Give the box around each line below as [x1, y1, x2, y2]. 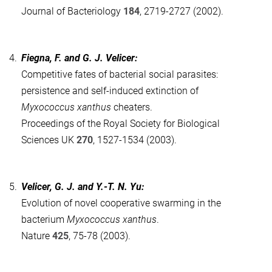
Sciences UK [21, 134, 76, 146]
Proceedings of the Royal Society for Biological [21, 118, 220, 130]
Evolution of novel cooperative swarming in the [21, 197, 221, 209]
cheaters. [111, 101, 152, 114]
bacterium [21, 214, 67, 226]
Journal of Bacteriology [21, 5, 123, 18]
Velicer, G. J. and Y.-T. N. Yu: [21, 181, 144, 193]
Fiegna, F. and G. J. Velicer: [21, 52, 137, 64]
